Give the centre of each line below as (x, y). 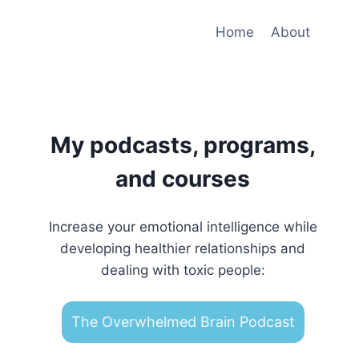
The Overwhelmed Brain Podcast (183, 322)
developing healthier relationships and (183, 248)
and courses (183, 179)
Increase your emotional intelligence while (183, 226)
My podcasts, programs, (183, 145)
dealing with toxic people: (183, 270)
